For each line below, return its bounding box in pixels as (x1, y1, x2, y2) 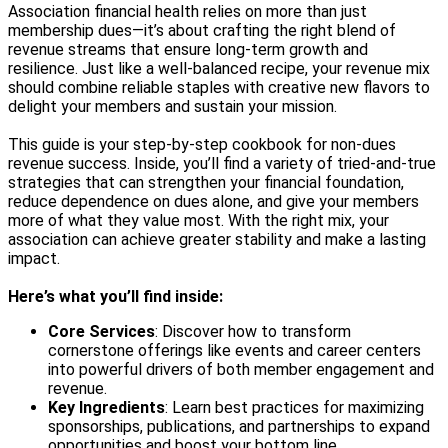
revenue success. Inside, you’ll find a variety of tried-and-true (8, 153, 436, 173)
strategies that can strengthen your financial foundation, (8, 172, 404, 192)
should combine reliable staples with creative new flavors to (8, 77, 430, 97)
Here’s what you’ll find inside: (8, 286, 223, 306)
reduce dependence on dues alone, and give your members (8, 191, 419, 211)
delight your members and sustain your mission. (8, 96, 337, 116)
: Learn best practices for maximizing (165, 397, 424, 417)
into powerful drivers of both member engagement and (48, 359, 434, 379)
